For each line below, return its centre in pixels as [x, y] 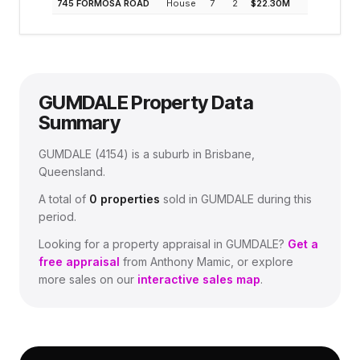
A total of [64, 199]
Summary [79, 123]
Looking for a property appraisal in [132, 244]
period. [57, 217]
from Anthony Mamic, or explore [207, 262]
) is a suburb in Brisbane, [189, 154]
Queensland [71, 172]
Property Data [190, 102]
